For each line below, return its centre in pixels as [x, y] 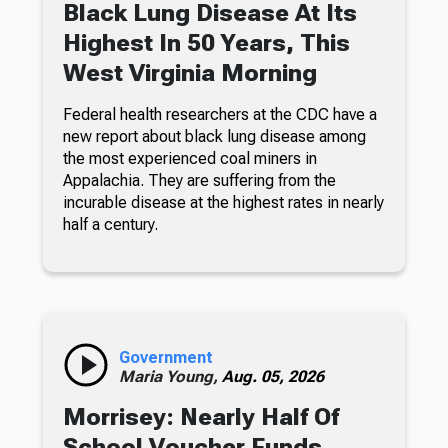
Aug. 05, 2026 [272, 376]
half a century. [110, 224]
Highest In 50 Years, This [206, 42]
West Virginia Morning [189, 72]
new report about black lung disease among [214, 136]
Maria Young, [170, 376]
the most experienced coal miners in [189, 158]
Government [165, 357]
